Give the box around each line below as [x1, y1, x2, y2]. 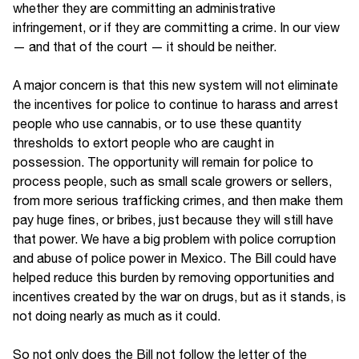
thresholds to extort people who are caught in [13, 135, 274, 151]
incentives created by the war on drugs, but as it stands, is [13, 289, 346, 305]
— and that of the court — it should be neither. [13, 39, 276, 54]
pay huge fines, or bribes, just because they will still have [13, 212, 333, 228]
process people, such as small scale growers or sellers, [13, 174, 332, 189]
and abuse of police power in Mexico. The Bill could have [13, 251, 337, 266]
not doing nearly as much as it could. [13, 309, 220, 324]
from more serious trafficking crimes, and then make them [13, 193, 343, 208]
